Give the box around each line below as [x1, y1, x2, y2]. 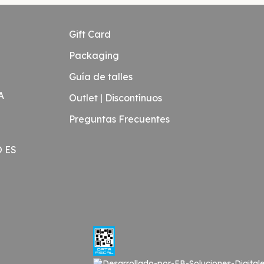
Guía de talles [69, 70, 133, 82]
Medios [8, 248, 41, 260]
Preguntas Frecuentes [69, 113, 170, 125]
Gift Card [69, 28, 111, 40]
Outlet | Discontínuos [69, 91, 163, 104]
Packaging [69, 49, 120, 61]
